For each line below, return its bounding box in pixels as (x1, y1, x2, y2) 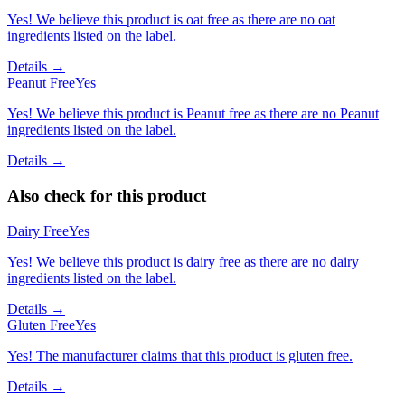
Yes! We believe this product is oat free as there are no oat (7, 12, 335, 28)
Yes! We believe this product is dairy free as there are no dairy (7, 253, 359, 269)
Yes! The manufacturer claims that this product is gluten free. (7, 347, 353, 363)
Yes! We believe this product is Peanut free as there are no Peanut (7, 106, 379, 122)
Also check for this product (7, 185, 206, 205)
